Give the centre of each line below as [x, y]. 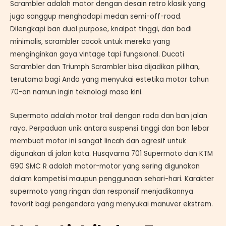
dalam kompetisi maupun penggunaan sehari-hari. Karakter [112, 179]
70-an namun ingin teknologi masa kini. [76, 92]
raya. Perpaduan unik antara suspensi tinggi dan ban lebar [110, 128]
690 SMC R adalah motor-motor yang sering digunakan [105, 166]
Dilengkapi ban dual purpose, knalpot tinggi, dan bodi [101, 29]
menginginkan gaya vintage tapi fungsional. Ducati [97, 54]
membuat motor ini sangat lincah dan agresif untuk [98, 141]
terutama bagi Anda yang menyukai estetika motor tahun [109, 80]
